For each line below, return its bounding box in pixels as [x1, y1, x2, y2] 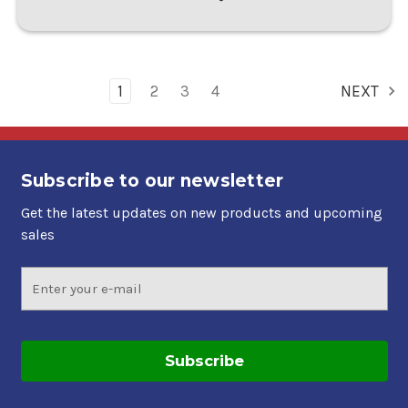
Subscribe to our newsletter [20, 170, 284, 192]
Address [20, 288, 73, 305]
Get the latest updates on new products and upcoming [20, 204, 382, 222]
